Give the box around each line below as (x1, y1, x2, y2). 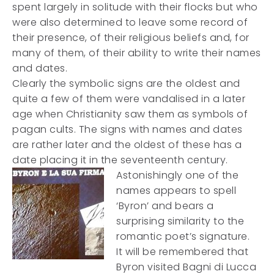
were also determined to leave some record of (12, 15, 248, 29)
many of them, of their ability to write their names (12, 46, 261, 60)
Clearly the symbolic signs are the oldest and (12, 76, 240, 91)
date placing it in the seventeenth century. (12, 153, 228, 167)
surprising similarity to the (116, 214, 244, 228)
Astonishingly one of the (116, 168, 239, 182)
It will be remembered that (116, 245, 248, 259)
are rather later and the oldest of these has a (12, 138, 242, 152)
